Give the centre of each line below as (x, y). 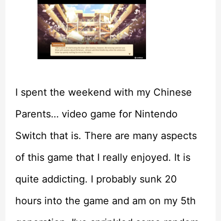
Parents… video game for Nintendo (96, 114)
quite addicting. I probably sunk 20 (96, 179)
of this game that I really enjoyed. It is (103, 157)
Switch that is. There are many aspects (106, 135)
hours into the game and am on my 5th (105, 201)
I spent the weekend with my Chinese (103, 92)
